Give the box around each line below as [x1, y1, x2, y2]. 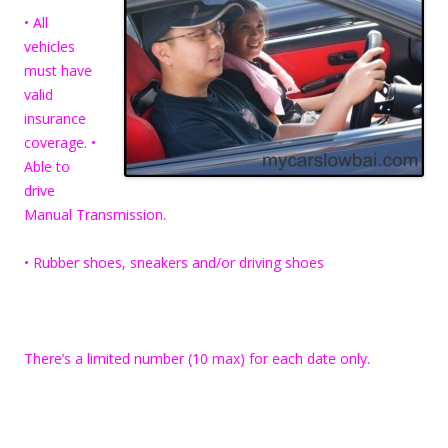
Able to [24, 156, 70, 176]
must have [24, 60, 92, 80]
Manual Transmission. [24, 204, 166, 224]
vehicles [24, 36, 75, 56]
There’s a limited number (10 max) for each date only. [24, 348, 370, 368]
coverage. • [24, 132, 96, 152]
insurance [24, 108, 86, 128]
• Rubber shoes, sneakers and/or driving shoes [24, 252, 324, 272]
